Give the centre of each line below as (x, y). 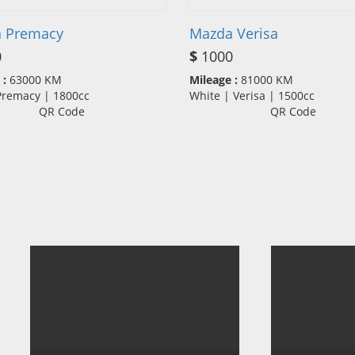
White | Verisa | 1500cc (257, 96)
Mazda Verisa (234, 34)
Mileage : (214, 80)
